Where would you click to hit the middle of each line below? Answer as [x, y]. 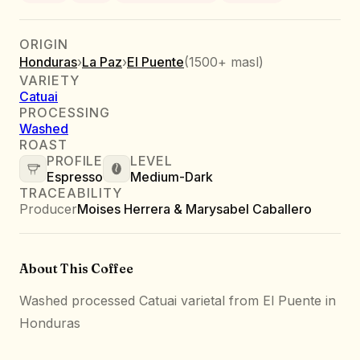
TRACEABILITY [71, 192]
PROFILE [75, 160]
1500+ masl [224, 61]
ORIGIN [44, 44]
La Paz [102, 61]
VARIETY [49, 80]
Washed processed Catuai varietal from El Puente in [178, 300]
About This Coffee [76, 268]
